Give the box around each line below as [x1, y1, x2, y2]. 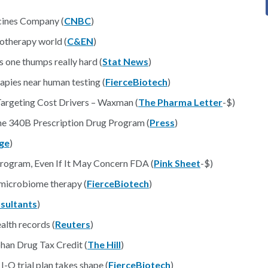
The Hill [87, 239, 121, 250]
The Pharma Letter [138, 96, 223, 108]
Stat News [102, 56, 148, 67]
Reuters [55, 218, 90, 230]
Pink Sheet [154, 157, 200, 169]
